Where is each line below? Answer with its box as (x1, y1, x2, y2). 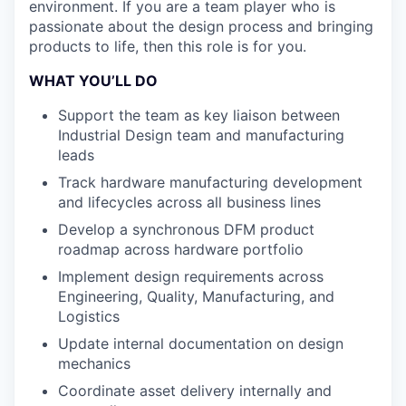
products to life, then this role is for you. (29, 37, 306, 55)
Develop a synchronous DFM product (58, 220, 314, 238)
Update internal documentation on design (58, 334, 343, 353)
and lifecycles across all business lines (58, 193, 321, 211)
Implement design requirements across (58, 267, 324, 285)
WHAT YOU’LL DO (29, 72, 158, 90)
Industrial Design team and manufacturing (58, 126, 344, 144)
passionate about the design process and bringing (29, 17, 373, 35)
